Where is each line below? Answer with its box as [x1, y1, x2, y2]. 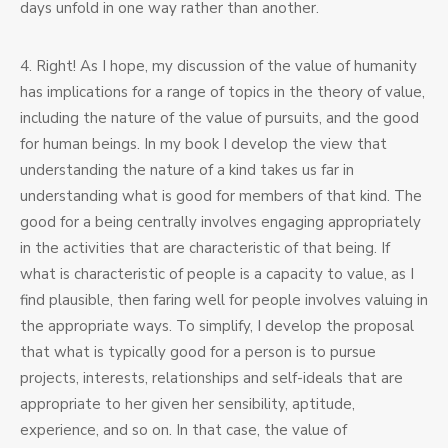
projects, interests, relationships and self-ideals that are [20, 368, 403, 389]
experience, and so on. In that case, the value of [20, 420, 347, 441]
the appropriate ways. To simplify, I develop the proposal [20, 316, 414, 337]
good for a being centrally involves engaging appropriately [20, 212, 421, 233]
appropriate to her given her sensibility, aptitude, [20, 394, 355, 415]
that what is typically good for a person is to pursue [20, 342, 376, 363]
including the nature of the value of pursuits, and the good [20, 108, 419, 129]
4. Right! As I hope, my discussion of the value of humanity [20, 56, 417, 77]
